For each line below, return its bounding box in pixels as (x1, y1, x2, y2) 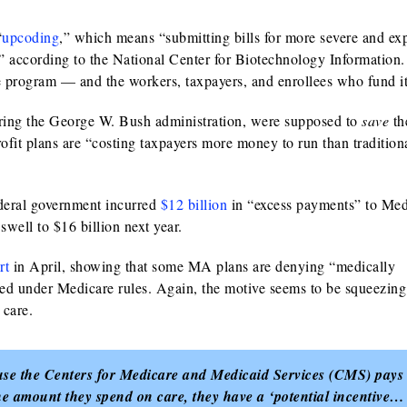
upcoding (2, 27, 60, 46)
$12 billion (160, 194, 228, 213)
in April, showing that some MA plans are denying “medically (9, 256, 396, 275)
